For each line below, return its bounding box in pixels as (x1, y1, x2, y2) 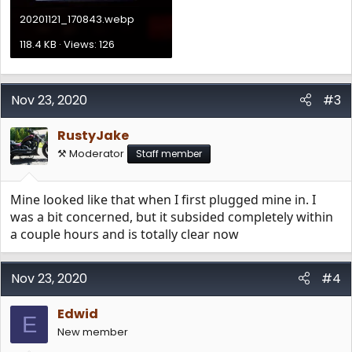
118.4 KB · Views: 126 (20, 37, 115, 52)
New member (57, 324, 128, 339)
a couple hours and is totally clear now (10, 225, 239, 243)
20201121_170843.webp (20, 12, 134, 27)
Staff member (136, 147, 202, 160)
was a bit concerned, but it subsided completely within (10, 208, 333, 225)
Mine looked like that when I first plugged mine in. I (10, 191, 316, 208)
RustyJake (57, 126, 129, 145)
